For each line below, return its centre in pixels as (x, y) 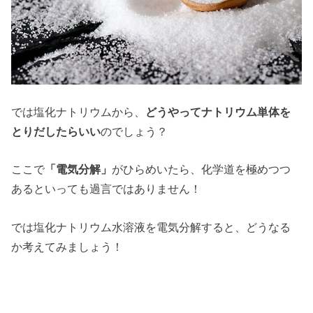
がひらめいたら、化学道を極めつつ (202, 169)
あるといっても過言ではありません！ (107, 189)
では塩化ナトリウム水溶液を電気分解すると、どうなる (151, 227)
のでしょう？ (134, 131)
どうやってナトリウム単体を (218, 111)
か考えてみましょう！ (67, 246)
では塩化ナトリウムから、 (79, 111)
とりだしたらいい (56, 131)
